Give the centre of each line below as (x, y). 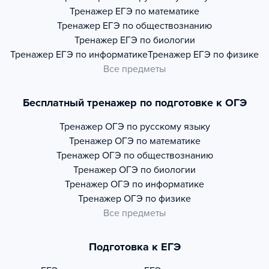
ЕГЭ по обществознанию (157, 26)
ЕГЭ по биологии (157, 40)
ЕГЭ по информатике (102, 55)
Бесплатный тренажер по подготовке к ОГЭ (134, 103)
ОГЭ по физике (157, 199)
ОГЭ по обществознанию (157, 156)
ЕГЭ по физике (226, 55)
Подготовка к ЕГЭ (134, 247)
